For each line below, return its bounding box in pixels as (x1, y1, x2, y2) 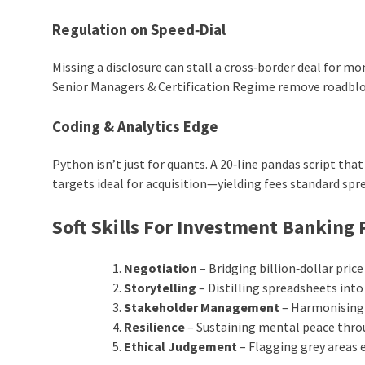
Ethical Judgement (124, 337, 238, 354)
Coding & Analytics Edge (52, 117, 219, 136)
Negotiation (124, 259, 198, 276)
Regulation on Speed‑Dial (52, 20, 226, 40)
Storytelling (124, 279, 197, 296)
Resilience (124, 318, 186, 335)
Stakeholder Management (124, 298, 280, 315)
